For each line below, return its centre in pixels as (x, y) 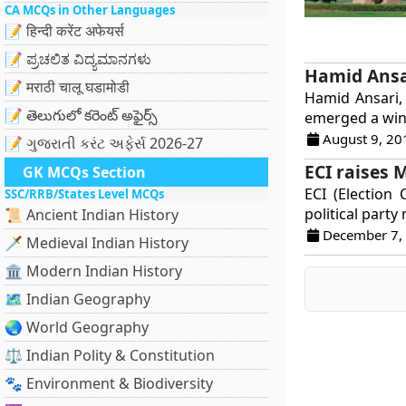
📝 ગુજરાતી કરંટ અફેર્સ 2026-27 (104, 143)
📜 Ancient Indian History (92, 215)
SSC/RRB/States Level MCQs (84, 194)
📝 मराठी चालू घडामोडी (67, 87)
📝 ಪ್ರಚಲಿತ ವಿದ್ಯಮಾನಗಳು (78, 59)
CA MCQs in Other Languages (90, 10)
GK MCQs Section (84, 172)
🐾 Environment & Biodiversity (109, 383)
